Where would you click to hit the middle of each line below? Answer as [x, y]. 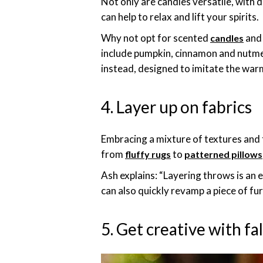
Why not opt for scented [156, 38]
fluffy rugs [148, 154]
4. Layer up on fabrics [176, 107]
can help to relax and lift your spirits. [181, 17]
